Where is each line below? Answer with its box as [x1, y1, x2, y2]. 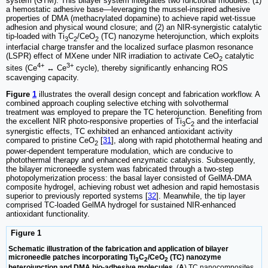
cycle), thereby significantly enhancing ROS [74, 63, 228, 73]
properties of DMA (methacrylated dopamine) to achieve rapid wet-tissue [6, 14, 255, 23]
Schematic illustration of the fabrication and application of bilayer [8, 245, 229, 254]
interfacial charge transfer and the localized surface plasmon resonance [6, 42, 253, 51]
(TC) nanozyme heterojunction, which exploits [99, 32, 259, 41]
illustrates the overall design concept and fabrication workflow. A [36, 89, 260, 99]
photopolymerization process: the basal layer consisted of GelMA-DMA [6, 173, 251, 182]
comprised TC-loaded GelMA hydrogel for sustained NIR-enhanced [6, 200, 236, 209]
